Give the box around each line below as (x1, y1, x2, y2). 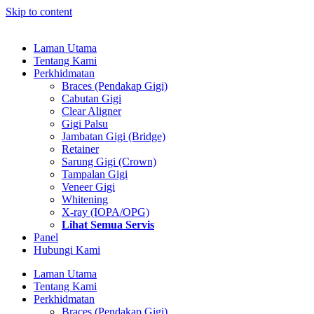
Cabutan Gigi (62, 93, 121, 104)
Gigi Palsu (62, 118, 108, 130)
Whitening (62, 193, 108, 205)
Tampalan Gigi (62, 168, 128, 180)
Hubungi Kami (34, 244, 100, 256)
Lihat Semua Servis (62, 219, 154, 231)
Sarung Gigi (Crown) (62, 156, 156, 168)
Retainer (62, 143, 99, 155)
